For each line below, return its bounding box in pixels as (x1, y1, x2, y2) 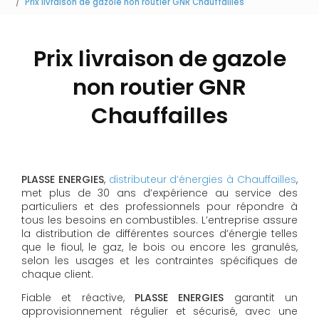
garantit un (224, 291, 298, 305)
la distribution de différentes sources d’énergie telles (21, 226, 298, 241)
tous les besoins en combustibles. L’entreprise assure (21, 213, 298, 227)
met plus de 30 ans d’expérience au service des (21, 186, 298, 200)
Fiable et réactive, (21, 291, 135, 305)
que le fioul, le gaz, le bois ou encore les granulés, (21, 240, 298, 254)
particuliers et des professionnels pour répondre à (21, 199, 298, 214)
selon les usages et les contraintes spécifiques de (21, 253, 298, 268)
